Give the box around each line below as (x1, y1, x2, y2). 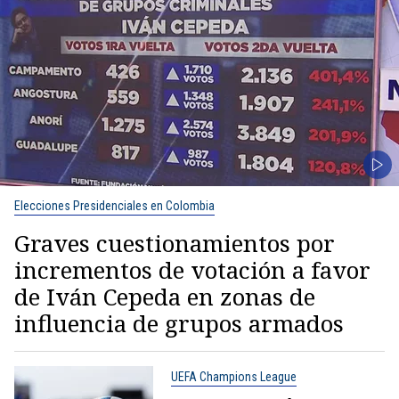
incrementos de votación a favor (14, 253, 370, 286)
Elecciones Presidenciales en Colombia (14, 198, 215, 213)
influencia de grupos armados (14, 306, 344, 339)
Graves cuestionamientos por (14, 226, 335, 259)
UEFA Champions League (170, 369, 297, 384)
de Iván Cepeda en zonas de (14, 280, 315, 313)
